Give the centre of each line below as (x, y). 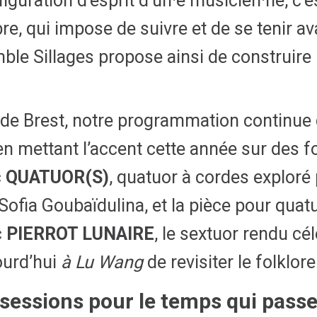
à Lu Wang (102, 262)
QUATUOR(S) (57, 177)
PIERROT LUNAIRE (80, 234)
